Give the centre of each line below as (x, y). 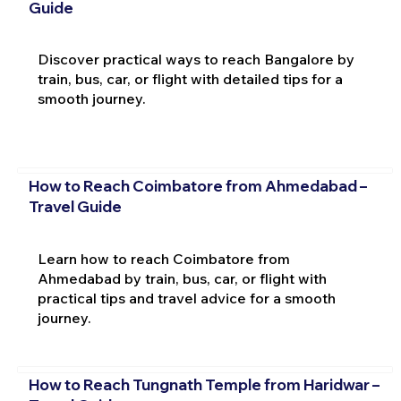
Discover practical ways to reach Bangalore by (196, 60)
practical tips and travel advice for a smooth (186, 298)
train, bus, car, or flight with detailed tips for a (190, 79)
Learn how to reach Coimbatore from (163, 258)
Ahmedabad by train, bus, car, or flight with (182, 278)
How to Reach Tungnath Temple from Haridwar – (204, 385)
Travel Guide (75, 206)
